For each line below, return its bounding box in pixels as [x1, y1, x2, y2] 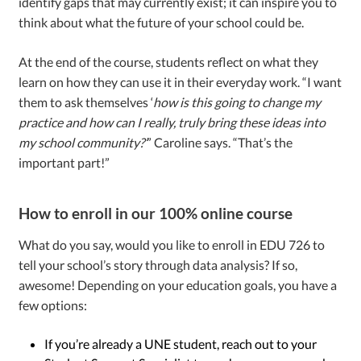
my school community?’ [19, 134, 147, 150]
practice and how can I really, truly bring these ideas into [19, 114, 326, 130]
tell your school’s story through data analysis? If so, [19, 256, 298, 272]
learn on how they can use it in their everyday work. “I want [19, 73, 342, 89]
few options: [19, 297, 88, 313]
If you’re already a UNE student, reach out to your [44, 335, 317, 351]
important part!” [19, 154, 110, 170]
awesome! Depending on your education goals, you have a [19, 276, 338, 293]
